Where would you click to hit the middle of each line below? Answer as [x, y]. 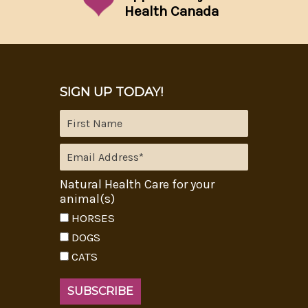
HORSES [93, 218]
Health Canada [172, 11]
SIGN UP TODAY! [111, 92]
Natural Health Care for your [137, 184]
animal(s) [87, 198]
